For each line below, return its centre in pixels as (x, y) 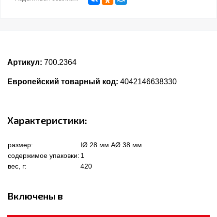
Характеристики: (47, 120)
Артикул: (25, 62)
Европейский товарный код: (63, 82)
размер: (20, 145)
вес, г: (17, 166)
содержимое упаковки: (44, 156)
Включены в (35, 196)
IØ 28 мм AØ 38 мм (111, 145)
